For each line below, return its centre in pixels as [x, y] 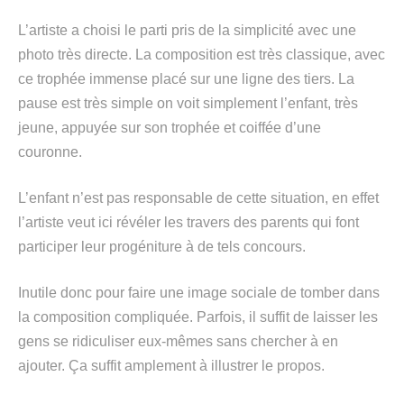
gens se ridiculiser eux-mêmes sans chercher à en [178, 341]
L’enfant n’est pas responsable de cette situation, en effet [198, 198]
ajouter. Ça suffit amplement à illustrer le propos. [171, 366]
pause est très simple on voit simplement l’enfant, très [188, 103]
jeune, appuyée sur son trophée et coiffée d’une [170, 128]
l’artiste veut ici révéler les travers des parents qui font [188, 222]
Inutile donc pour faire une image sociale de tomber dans [199, 293]
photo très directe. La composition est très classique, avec [202, 55]
